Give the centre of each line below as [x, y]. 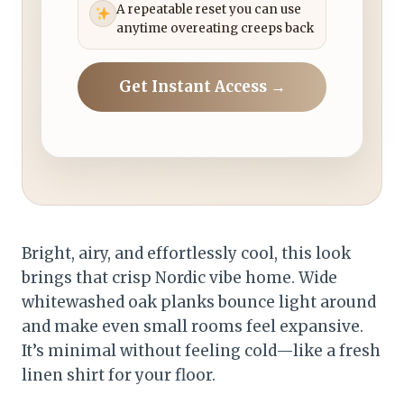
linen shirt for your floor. [119, 376]
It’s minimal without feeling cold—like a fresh [201, 351]
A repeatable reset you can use [209, 10]
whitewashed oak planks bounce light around [199, 303]
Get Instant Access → [202, 87]
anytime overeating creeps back [215, 29]
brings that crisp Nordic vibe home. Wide [179, 278]
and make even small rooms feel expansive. [193, 327]
